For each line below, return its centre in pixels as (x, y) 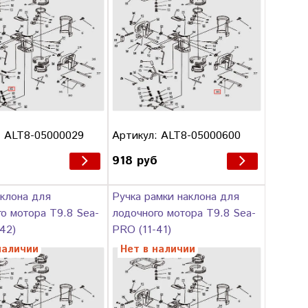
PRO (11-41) (142, 230)
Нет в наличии (158, 250)
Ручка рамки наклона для (176, 197)
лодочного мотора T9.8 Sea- (184, 214)
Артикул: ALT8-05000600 (177, 135)
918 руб (135, 161)
